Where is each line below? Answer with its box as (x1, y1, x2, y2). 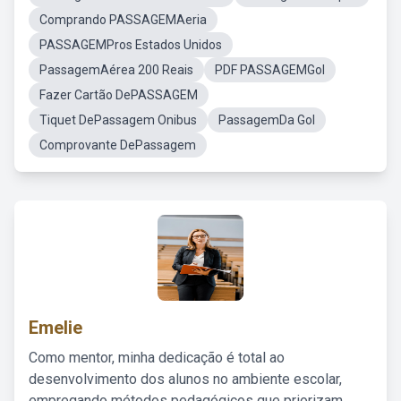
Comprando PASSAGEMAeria (39, 13, 207, 27)
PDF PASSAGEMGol (215, 63, 325, 77)
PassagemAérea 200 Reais (39, 63, 193, 77)
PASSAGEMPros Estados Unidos (39, 38, 222, 52)
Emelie (29, 317, 82, 338)
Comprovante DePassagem (39, 138, 196, 152)
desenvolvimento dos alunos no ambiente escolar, (29, 371, 342, 388)
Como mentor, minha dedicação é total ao (29, 349, 285, 366)
